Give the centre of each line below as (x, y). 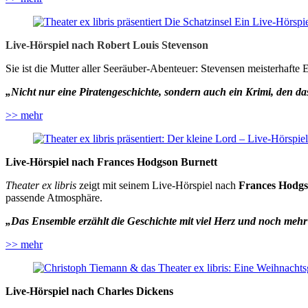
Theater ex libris (41, 186)
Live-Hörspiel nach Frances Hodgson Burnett (111, 162)
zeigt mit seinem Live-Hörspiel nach (157, 186)
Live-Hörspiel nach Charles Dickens (89, 291)
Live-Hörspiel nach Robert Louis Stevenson (107, 45)
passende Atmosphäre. (54, 198)
